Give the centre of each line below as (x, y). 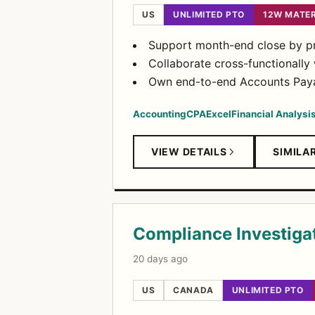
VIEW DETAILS (189, 152)
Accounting (160, 114)
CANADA (193, 290)
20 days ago (160, 259)
